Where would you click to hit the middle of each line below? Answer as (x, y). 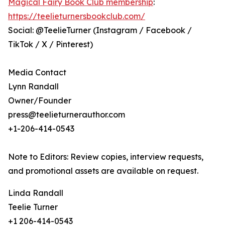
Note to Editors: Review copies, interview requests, (106, 157)
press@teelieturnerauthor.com (67, 115)
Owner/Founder (40, 101)
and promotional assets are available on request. (103, 171)
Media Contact (37, 73)
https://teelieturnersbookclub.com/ (77, 16)
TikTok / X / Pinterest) (50, 44)
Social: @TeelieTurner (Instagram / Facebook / (100, 30)
